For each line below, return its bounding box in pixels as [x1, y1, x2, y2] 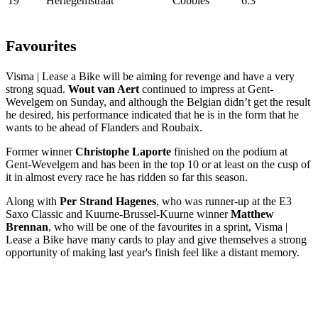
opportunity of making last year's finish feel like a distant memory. [6, 246, 300, 258]
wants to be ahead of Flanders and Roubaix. [6, 121, 202, 133]
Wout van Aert [68, 82, 142, 95]
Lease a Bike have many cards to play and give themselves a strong [6, 233, 307, 246]
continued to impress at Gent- [142, 82, 273, 95]
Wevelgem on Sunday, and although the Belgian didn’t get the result [6, 95, 310, 108]
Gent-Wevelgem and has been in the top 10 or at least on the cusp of [6, 158, 310, 170]
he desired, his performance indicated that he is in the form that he [6, 108, 299, 121]
